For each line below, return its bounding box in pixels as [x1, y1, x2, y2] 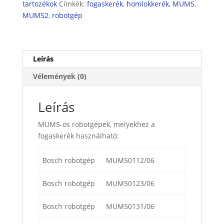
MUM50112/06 [106, 155, 154, 165]
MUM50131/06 [106, 201, 154, 211]
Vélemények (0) [32, 71, 86, 81]
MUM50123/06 [106, 178, 154, 188]
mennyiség [21, 5, 58, 15]
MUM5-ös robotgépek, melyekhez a [37, 119, 155, 129]
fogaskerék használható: [37, 131, 119, 141]
